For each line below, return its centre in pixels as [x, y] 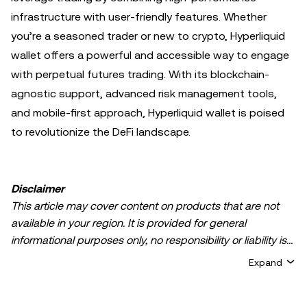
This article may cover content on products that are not [145, 206]
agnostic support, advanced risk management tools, [144, 94]
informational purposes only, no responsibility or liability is [149, 240]
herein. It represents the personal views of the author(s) [145, 274]
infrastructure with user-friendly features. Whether [139, 17]
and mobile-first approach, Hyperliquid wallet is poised [148, 113]
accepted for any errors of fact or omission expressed [142, 257]
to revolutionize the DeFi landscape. [101, 132]
